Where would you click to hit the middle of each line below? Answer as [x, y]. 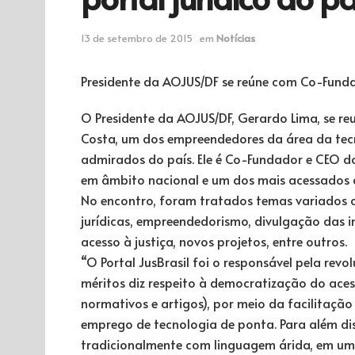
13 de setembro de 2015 [137, 38]
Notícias [236, 38]
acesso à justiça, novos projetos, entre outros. [214, 240]
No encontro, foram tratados [168, 199]
